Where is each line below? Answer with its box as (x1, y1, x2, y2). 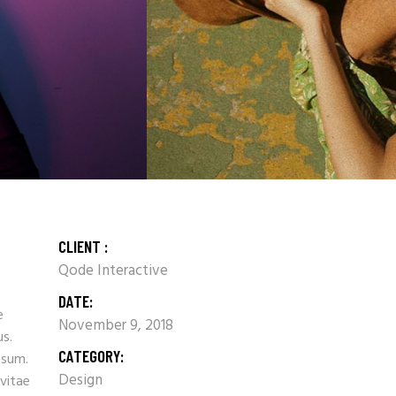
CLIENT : (58, 236, 108, 257)
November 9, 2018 (58, 314, 173, 339)
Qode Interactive (58, 259, 168, 284)
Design (58, 369, 103, 393)
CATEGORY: (58, 346, 124, 367)
